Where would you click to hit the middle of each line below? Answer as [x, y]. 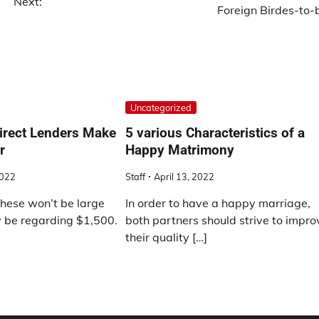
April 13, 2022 [184, 177]
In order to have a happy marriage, [218, 203]
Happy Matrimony [180, 150]
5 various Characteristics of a [215, 133]
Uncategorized [161, 107]
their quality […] [167, 237]
